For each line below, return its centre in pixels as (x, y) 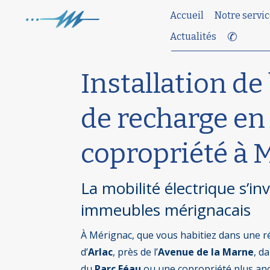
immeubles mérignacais (166, 209)
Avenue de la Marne (206, 252)
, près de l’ (136, 252)
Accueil (187, 15)
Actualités (193, 37)
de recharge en (173, 118)
